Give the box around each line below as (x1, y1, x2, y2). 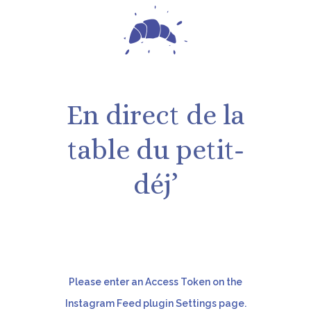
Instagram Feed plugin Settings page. (65, 298, 246, 310)
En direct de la (66, 99, 245, 131)
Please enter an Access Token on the (69, 276, 242, 288)
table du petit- (67, 134, 244, 166)
